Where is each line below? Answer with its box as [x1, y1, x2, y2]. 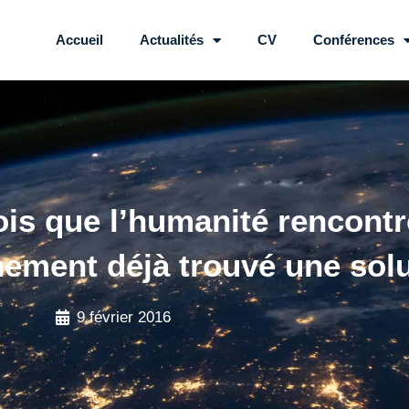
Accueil [56, 32, 103, 48]
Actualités [140, 32, 204, 48]
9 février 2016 [76, 308, 171, 326]
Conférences [313, 32, 394, 48]
